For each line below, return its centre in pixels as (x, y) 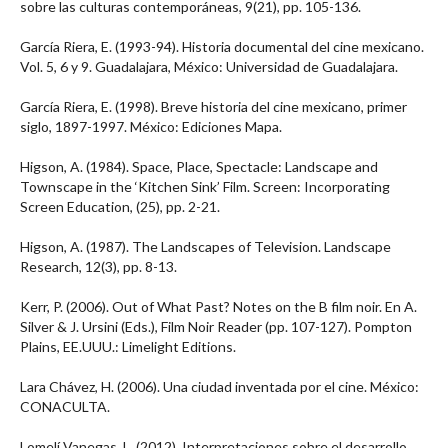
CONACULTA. (65, 406)
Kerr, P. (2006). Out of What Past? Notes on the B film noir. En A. (218, 306)
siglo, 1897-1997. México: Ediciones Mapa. (151, 126)
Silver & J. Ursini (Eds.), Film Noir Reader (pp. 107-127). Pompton (216, 326)
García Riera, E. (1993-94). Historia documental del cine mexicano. (222, 46)
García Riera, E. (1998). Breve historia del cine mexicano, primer (213, 106)
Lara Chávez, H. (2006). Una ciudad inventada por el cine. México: (219, 386)
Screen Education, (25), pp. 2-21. (120, 206)
